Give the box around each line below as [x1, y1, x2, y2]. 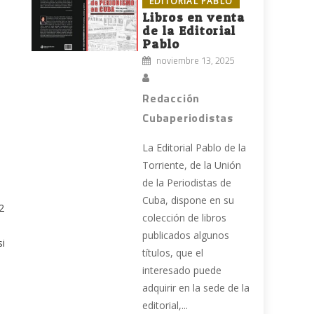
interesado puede [142, 264, 222, 278]
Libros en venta [142, 10, 245, 25]
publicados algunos [142, 228, 230, 243]
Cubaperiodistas [142, 109, 234, 127]
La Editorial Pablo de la [142, 141, 247, 155]
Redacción [142, 90, 200, 107]
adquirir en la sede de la [142, 281, 250, 295]
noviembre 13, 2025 [156, 53, 235, 68]
